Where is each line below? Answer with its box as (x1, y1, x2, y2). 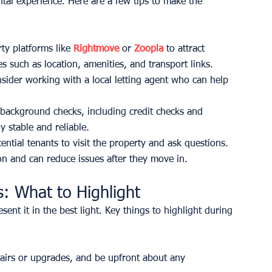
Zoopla (134, 44, 163, 54)
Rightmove (73, 44, 119, 54)
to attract (163, 44, 208, 54)
